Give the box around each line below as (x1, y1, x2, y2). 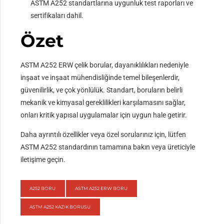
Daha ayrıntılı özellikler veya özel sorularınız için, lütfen (20, 130, 186, 139)
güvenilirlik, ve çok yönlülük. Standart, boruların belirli (20, 86, 183, 94)
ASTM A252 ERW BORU (75, 185, 128, 191)
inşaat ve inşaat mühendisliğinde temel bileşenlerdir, (20, 73, 180, 82)
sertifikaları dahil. (30, 11, 84, 20)
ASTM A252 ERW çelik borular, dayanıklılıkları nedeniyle (20, 61, 189, 69)
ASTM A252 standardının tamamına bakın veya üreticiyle (20, 143, 195, 151)
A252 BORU (29, 185, 56, 191)
